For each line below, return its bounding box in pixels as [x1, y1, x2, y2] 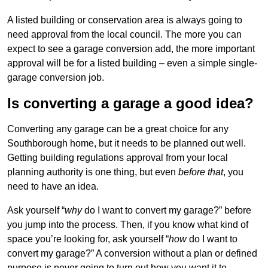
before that [178, 167, 223, 178]
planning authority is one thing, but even [7, 167, 178, 178]
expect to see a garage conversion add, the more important [7, 44, 255, 54]
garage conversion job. [7, 72, 104, 83]
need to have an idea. [7, 181, 99, 192]
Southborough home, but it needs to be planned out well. [7, 138, 246, 149]
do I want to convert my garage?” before [84, 205, 251, 216]
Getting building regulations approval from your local [7, 153, 228, 163]
